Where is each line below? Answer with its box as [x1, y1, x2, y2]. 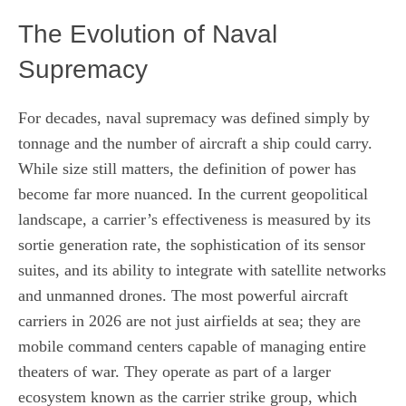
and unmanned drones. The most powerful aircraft [18, 285, 348, 304]
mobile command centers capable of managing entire [18, 336, 366, 355]
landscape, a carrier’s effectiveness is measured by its [18, 209, 371, 228]
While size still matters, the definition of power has [18, 159, 356, 178]
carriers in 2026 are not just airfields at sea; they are [18, 311, 361, 330]
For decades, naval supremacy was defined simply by [18, 108, 370, 127]
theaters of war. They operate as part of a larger [18, 362, 331, 381]
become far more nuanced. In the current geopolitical [18, 184, 368, 203]
